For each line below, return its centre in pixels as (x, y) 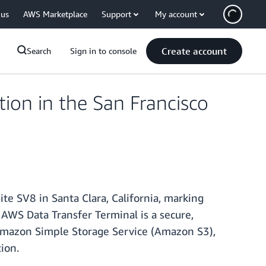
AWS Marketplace (55, 14)
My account (176, 14)
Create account (194, 51)
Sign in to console (103, 51)
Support (116, 14)
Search (39, 51)
